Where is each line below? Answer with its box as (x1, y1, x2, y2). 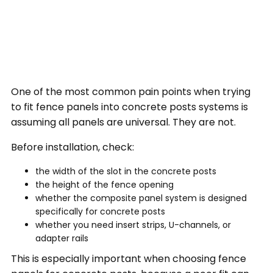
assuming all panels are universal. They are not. (10, 115, 236, 129)
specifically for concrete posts (35, 205, 165, 218)
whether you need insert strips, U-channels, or (35, 218, 231, 231)
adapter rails (35, 232, 88, 244)
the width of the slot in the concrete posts (35, 165, 216, 177)
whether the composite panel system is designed (35, 191, 247, 204)
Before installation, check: (10, 140, 134, 154)
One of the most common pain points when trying (10, 84, 250, 99)
